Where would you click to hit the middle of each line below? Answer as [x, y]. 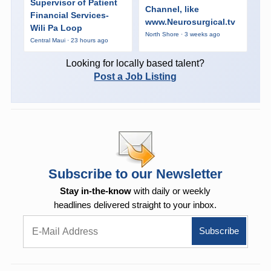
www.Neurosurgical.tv [190, 21]
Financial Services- [69, 15]
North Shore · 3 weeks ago [182, 34]
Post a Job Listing [135, 77]
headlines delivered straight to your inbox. [135, 204]
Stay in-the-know [96, 191]
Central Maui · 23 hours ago [69, 41]
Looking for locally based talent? [135, 64]
